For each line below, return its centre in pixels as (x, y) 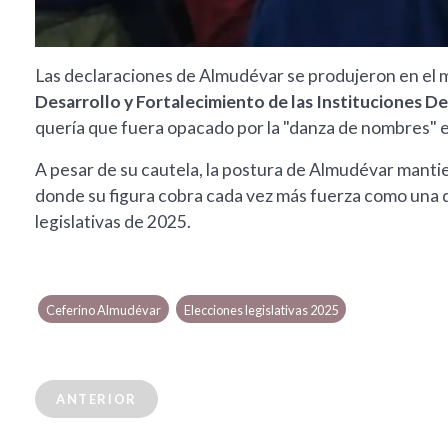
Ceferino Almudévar (104, 310)
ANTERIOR (96, 399)
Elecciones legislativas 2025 (260, 310)
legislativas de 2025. (113, 222)
